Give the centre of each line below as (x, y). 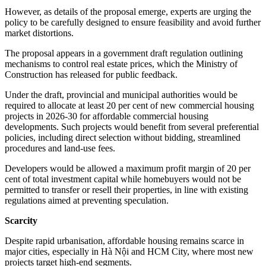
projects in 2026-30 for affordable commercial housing (107, 116)
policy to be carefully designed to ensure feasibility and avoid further (133, 23)
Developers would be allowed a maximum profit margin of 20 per (128, 169)
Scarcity (21, 221)
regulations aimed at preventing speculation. (87, 201)
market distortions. (39, 33)
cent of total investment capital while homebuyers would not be (123, 179)
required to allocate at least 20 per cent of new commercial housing (129, 106)
